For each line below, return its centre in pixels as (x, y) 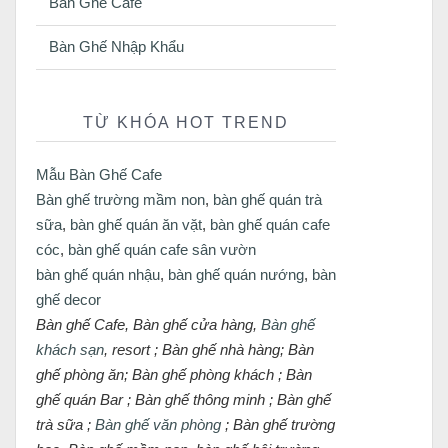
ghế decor (68, 300)
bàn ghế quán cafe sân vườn (162, 250)
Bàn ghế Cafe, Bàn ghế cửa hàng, (148, 325)
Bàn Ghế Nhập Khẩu (116, 47)
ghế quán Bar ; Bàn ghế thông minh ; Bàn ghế (183, 400)
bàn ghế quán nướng (236, 275)
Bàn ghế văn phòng (158, 425)
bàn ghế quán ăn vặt (136, 225)
